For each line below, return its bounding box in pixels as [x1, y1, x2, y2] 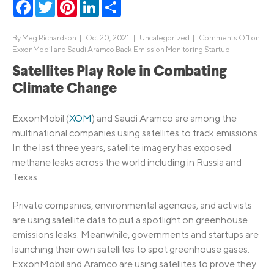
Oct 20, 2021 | [86, 32, 139, 42]
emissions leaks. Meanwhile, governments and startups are [12, 229, 259, 241]
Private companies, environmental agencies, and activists [12, 199, 252, 212]
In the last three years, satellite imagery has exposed [12, 142, 231, 154]
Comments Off [199, 32, 250, 42]
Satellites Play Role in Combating [12, 64, 227, 80]
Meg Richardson [22, 32, 76, 42]
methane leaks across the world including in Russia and [12, 157, 242, 169]
